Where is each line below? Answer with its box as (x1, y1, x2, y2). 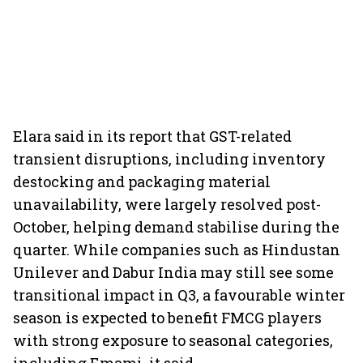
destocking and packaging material (13, 172, 271, 191)
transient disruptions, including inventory (13, 149, 326, 169)
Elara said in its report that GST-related (13, 126, 292, 146)
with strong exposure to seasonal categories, (13, 331, 333, 350)
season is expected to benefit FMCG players (13, 308, 322, 327)
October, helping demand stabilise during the (13, 217, 340, 237)
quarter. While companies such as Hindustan (13, 240, 340, 259)
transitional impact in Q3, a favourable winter (13, 285, 345, 305)
